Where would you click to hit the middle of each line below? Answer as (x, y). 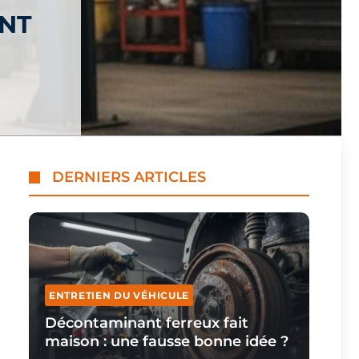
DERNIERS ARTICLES (129, 177)
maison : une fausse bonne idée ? (167, 341)
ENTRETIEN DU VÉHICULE (119, 295)
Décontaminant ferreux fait (147, 323)
